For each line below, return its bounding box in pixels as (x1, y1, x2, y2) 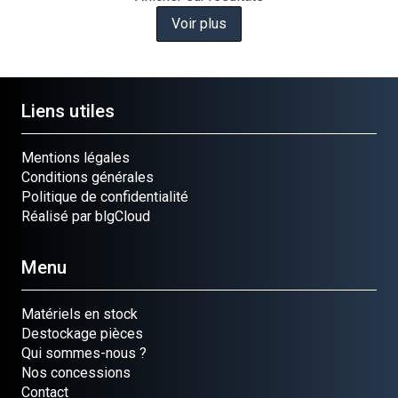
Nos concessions (21, 363, 131, 381)
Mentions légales (21, 149, 130, 167)
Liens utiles (21, 100, 115, 123)
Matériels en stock (21, 305, 138, 322)
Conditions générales (21, 169, 154, 187)
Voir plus (171, 15, 227, 33)
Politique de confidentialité (21, 188, 188, 206)
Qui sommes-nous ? (21, 344, 147, 362)
